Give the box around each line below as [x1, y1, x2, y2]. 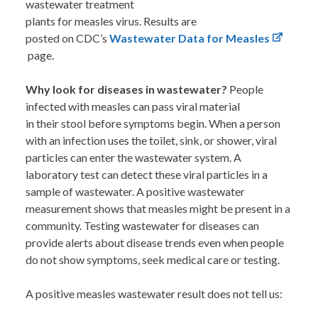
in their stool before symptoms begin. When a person [26, 116, 280, 131]
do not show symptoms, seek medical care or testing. [26, 253, 282, 267]
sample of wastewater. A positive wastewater [26, 185, 245, 199]
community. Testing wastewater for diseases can [26, 219, 259, 233]
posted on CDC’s [26, 31, 109, 45]
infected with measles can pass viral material [26, 99, 240, 114]
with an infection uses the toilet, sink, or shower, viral [26, 133, 277, 148]
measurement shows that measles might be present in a [26, 202, 290, 216]
